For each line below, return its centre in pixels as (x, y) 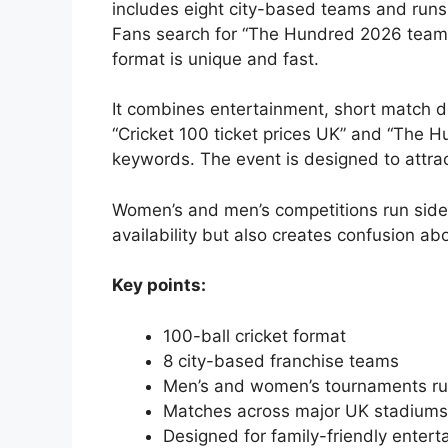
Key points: (159, 285)
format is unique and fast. (215, 58)
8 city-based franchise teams (281, 360)
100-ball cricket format (254, 335)
